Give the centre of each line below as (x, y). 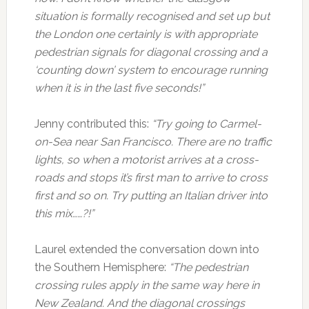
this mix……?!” (64, 213)
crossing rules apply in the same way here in (147, 285)
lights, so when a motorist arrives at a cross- (146, 160)
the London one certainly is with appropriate (146, 34)
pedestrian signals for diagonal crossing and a (151, 52)
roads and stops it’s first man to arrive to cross (151, 178)
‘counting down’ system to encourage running (151, 70)
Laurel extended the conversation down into (147, 249)
